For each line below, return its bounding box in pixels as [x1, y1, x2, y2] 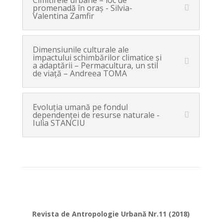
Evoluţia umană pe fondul [32, 102, 128, 112]
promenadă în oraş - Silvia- [32, 2, 132, 13]
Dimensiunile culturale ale [32, 44, 129, 55]
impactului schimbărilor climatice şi [32, 52, 162, 63]
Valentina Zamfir [32, 10, 94, 21]
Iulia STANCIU [32, 117, 85, 128]
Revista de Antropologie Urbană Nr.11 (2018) [32, 209, 190, 219]
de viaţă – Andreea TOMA [32, 68, 127, 79]
